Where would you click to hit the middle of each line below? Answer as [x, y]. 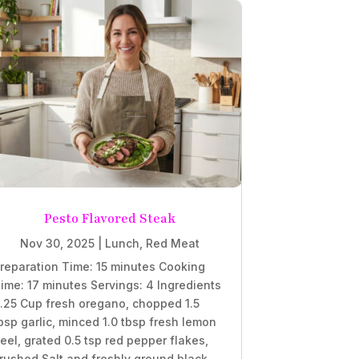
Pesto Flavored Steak [109, 219]
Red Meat [172, 244]
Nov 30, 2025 [57, 244]
